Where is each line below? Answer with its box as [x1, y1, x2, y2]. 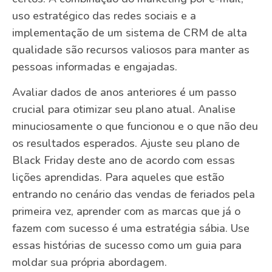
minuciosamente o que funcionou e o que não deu [12, 119, 258, 134]
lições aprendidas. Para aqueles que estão [12, 170, 224, 185]
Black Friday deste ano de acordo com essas [12, 153, 235, 168]
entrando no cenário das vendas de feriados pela [12, 187, 255, 202]
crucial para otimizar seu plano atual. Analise [12, 102, 236, 117]
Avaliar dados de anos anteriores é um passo [12, 85, 236, 100]
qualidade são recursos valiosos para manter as [12, 42, 250, 57]
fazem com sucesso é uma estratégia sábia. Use [12, 221, 250, 236]
